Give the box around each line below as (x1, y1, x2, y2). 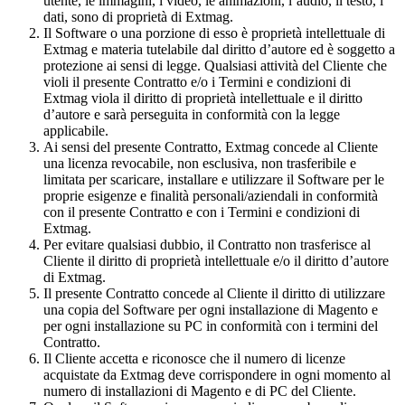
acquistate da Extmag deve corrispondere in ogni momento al (43, 366, 391, 382)
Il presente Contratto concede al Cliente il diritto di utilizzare (43, 285, 385, 301)
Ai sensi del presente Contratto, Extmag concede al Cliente (43, 138, 378, 155)
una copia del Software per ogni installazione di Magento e (43, 301, 378, 317)
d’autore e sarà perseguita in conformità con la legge (43, 106, 340, 122)
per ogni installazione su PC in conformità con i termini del (43, 317, 378, 334)
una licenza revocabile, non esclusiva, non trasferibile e (43, 155, 356, 171)
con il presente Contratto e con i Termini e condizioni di (43, 203, 360, 220)
